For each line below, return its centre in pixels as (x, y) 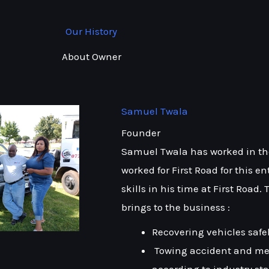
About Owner (91, 56)
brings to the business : (176, 207)
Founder (141, 133)
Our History (91, 31)
